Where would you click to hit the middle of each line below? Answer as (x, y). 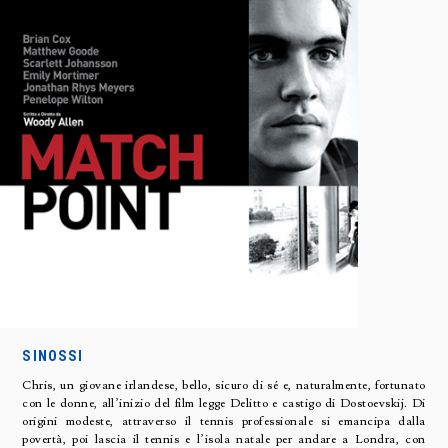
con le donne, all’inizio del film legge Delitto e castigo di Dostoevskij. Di (224, 403)
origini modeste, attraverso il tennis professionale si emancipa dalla (224, 421)
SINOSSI (53, 355)
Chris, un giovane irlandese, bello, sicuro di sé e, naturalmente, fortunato (224, 385)
